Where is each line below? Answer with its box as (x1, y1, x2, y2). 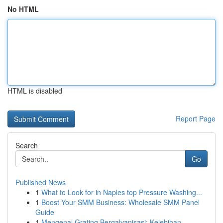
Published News (15, 177, 66, 187)
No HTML (7, 4, 39, 14)
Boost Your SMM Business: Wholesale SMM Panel (41, 197, 200, 207)
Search (15, 140, 38, 150)
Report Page (176, 113, 216, 123)
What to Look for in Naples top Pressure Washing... (41, 187, 202, 197)
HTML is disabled (7, 86, 62, 96)
